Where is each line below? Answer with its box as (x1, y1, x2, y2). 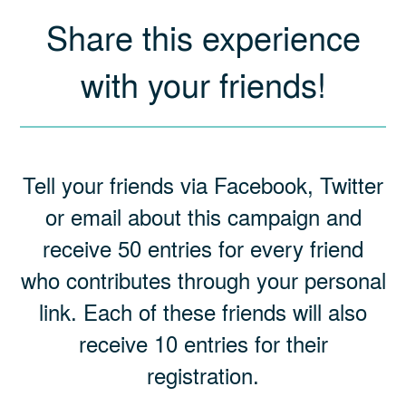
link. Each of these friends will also (39, 295, 367, 327)
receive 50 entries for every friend (43, 232, 363, 264)
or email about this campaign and (44, 200, 362, 232)
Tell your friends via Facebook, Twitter (23, 169, 383, 200)
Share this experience (45, 14, 361, 61)
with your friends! (80, 61, 326, 108)
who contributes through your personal (20, 264, 386, 295)
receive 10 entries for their (78, 327, 328, 359)
